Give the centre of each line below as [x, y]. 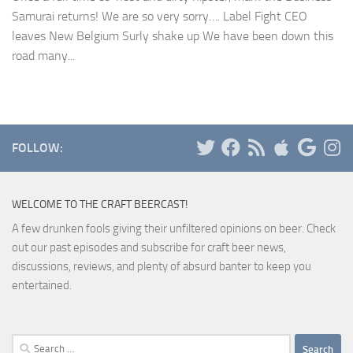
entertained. [42, 286]
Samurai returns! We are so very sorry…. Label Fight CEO [160, 17]
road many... [43, 56]
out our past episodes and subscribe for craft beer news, [149, 248]
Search [28, 343]
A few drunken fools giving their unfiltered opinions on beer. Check [174, 229]
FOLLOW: [37, 148]
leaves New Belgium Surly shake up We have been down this [173, 36]
